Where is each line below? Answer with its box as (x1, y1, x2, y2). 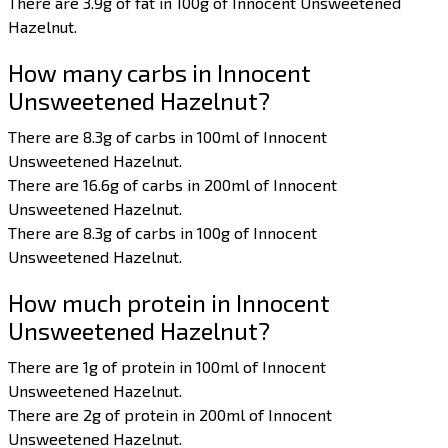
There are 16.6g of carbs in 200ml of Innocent (8, 175, 338, 195)
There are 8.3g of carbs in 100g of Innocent (8, 223, 318, 243)
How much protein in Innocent (8, 288, 331, 318)
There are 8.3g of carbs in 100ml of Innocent (8, 127, 328, 147)
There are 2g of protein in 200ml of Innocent (8, 405, 333, 425)
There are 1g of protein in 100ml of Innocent (8, 357, 327, 377)
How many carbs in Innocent (8, 58, 312, 88)
